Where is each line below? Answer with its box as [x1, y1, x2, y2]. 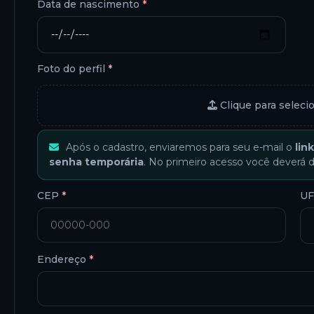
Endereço [37, 253, 89, 266]
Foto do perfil [37, 62, 108, 75]
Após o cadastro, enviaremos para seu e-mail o [62, 141, 295, 154]
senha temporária [49, 156, 144, 169]
